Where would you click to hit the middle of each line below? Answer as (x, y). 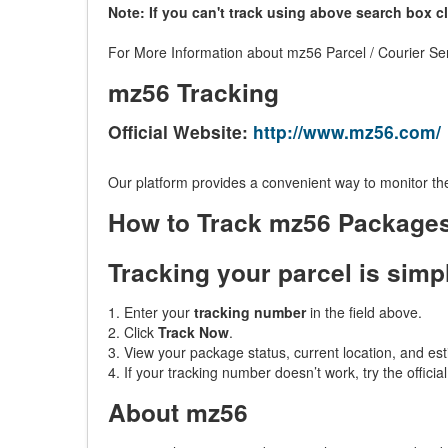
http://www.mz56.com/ (347, 131)
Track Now (193, 332)
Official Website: (180, 131)
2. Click (133, 332)
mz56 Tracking (193, 92)
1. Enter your (151, 312)
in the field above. (364, 312)
